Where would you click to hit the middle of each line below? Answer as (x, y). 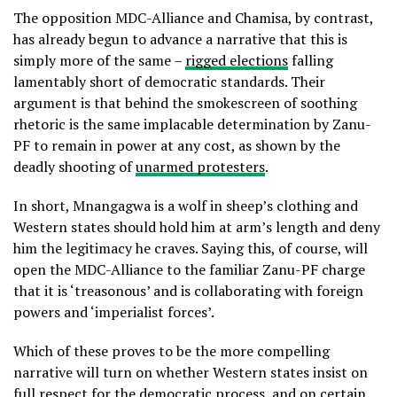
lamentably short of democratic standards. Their (169, 82)
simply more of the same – (99, 61)
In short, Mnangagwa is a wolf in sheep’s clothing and (186, 206)
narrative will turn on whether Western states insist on (191, 373)
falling (311, 61)
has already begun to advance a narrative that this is (180, 39)
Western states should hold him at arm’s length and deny (197, 227)
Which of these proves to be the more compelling (171, 351)
